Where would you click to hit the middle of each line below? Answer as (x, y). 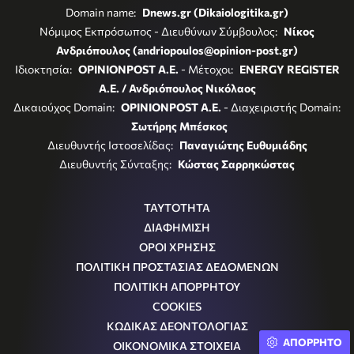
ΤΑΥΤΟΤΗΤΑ (177, 207)
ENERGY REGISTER (289, 69)
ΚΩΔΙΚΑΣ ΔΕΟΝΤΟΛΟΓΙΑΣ (177, 326)
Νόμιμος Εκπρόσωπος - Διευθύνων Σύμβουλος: (160, 31)
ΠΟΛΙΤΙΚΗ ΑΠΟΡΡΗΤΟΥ (177, 286)
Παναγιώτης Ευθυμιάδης (243, 145)
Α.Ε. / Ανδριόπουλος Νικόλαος (177, 88)
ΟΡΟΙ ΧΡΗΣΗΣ (177, 247)
